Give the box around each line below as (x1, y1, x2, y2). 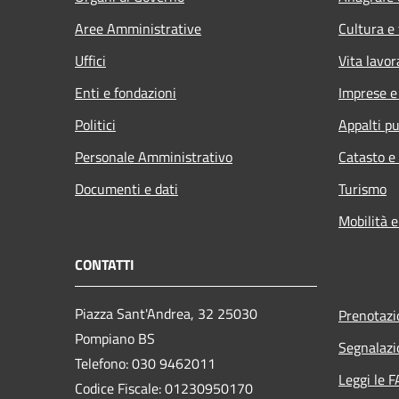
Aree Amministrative (75, 17, 201, 39)
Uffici (75, 49, 106, 71)
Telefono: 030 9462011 (75, 352, 216, 374)
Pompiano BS (75, 327, 155, 349)
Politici (75, 113, 116, 135)
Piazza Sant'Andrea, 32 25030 (75, 302, 257, 324)
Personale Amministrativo (75, 145, 232, 167)
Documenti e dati (75, 177, 178, 199)
